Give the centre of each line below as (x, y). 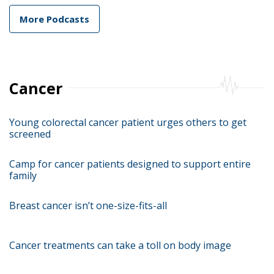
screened (30, 134)
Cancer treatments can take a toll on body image (120, 245)
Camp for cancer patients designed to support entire (130, 164)
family (23, 176)
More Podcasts (54, 19)
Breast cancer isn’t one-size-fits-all (88, 206)
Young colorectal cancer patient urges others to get (128, 122)
